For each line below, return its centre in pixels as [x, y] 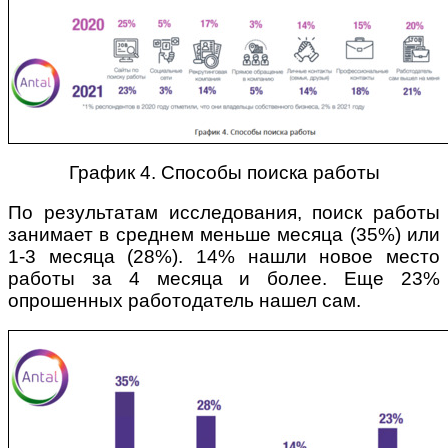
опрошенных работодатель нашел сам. [184, 301]
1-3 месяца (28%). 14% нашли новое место [224, 257]
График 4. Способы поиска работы [224, 173]
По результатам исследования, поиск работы [224, 213]
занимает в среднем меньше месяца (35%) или [224, 235]
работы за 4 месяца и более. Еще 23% [224, 279]
